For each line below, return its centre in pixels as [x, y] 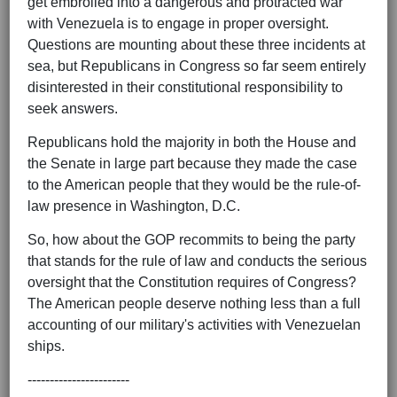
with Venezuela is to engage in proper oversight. [178, 24]
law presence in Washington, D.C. [134, 206]
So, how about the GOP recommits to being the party [191, 240]
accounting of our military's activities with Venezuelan [194, 325]
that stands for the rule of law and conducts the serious [197, 261]
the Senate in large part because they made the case [192, 164]
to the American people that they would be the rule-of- [194, 185]
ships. [46, 346]
